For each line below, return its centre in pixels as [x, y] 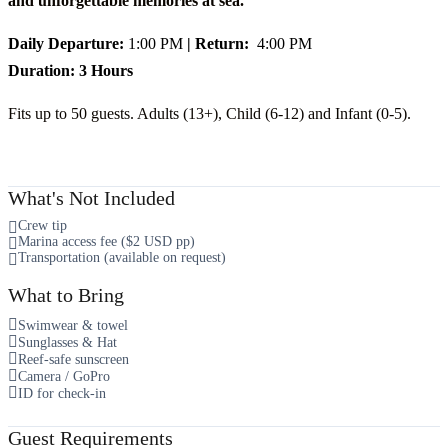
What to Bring [66, 294]
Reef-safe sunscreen [73, 358]
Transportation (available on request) [122, 256]
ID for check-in [62, 392]
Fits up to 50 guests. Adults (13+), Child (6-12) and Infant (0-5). [209, 113]
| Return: [222, 43]
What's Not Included [91, 197]
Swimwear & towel [73, 324]
